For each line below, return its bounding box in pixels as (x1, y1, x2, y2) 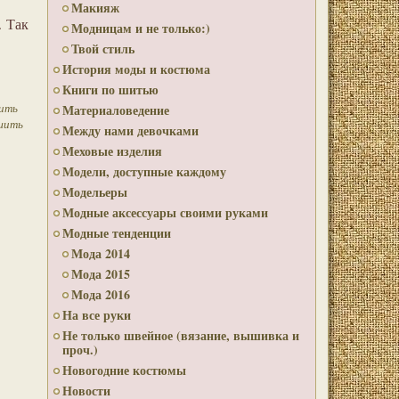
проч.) (62, 340, 98, 359)
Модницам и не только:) (71, 19, 210, 37)
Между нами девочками (62, 121, 199, 140)
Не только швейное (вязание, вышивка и (62, 326, 299, 345)
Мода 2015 (71, 265, 130, 283)
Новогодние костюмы (62, 361, 186, 379)
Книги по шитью (62, 80, 159, 99)
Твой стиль (71, 39, 134, 58)
